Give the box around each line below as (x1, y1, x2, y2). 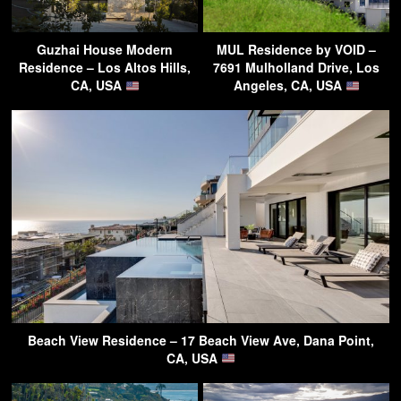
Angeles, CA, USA (233, 76, 346, 95)
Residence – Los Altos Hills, (19, 58, 191, 77)
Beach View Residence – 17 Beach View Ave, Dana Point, (27, 330, 374, 349)
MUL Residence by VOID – (217, 40, 376, 59)
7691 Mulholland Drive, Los (213, 58, 380, 77)
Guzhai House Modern (37, 40, 173, 59)
